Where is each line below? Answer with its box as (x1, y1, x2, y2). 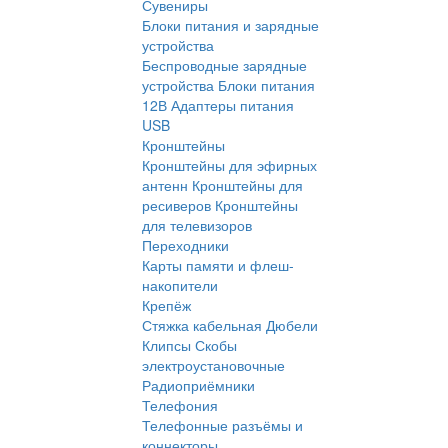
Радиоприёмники (142, 375, 255, 396)
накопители (142, 275, 218, 296)
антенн (142, 175, 188, 196)
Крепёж (142, 295, 191, 316)
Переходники (142, 235, 229, 256)
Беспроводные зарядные (142, 55, 307, 76)
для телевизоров (142, 215, 252, 236)
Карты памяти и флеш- (142, 255, 294, 276)
